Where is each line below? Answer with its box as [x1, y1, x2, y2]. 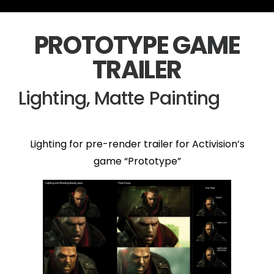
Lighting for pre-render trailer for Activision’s [29, 136, 245, 151]
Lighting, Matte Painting [18, 85, 220, 111]
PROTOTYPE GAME [34, 28, 240, 62]
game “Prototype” [93, 154, 181, 168]
